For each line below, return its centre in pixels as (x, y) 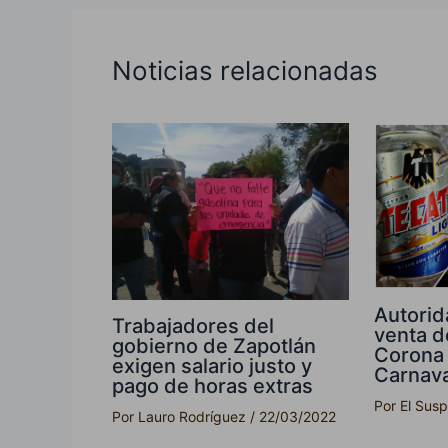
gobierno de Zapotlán (214, 346)
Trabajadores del (193, 326)
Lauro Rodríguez (194, 417)
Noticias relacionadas (245, 70)
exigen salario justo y (212, 366)
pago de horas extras (212, 386)
